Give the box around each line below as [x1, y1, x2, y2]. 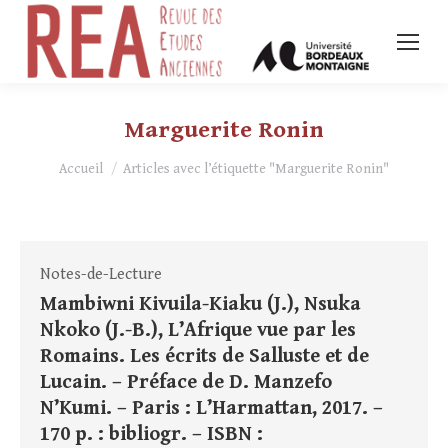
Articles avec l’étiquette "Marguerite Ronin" [123, 161, 389, 178]
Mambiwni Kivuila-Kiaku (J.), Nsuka [40, 293, 361, 317]
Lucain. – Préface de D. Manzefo [40, 371, 332, 395]
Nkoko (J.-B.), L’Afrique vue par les [40, 319, 356, 343]
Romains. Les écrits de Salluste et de [40, 345, 369, 369]
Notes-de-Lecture [40, 265, 162, 285]
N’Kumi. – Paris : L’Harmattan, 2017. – [40, 397, 383, 421]
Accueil [59, 161, 103, 178]
